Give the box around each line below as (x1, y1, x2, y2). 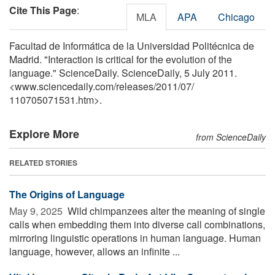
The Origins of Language (9, 187, 125, 201)
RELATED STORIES (9, 157, 77, 168)
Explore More (9, 125, 79, 142)
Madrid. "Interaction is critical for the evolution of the (9, 52, 232, 66)
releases (116, 79, 153, 93)
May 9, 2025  (9, 203, 65, 218)
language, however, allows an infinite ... (9, 244, 180, 258)
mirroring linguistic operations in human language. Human (9, 230, 261, 245)
